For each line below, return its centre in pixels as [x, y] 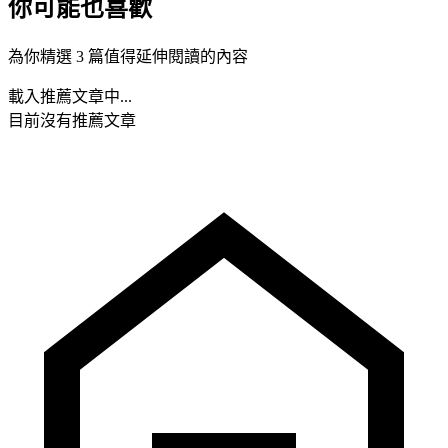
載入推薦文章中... [70, 96]
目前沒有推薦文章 [72, 120]
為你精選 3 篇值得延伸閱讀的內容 [128, 56]
